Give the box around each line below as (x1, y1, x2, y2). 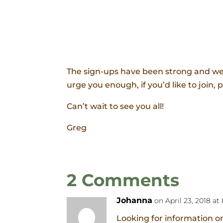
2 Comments (67, 170, 180, 191)
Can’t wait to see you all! (67, 102, 164, 111)
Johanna (116, 196, 153, 206)
